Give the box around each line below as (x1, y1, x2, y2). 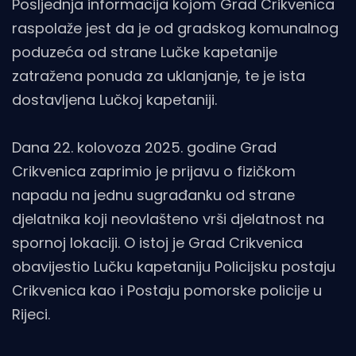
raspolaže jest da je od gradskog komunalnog (12, 17, 339, 38)
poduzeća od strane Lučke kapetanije (12, 41, 277, 62)
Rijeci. (12, 304, 50, 324)
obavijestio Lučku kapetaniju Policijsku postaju (12, 256, 335, 277)
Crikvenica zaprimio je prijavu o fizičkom (12, 161, 296, 181)
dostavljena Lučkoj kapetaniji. (12, 89, 217, 110)
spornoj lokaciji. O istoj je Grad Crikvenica (12, 232, 303, 253)
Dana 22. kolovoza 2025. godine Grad (12, 137, 277, 157)
